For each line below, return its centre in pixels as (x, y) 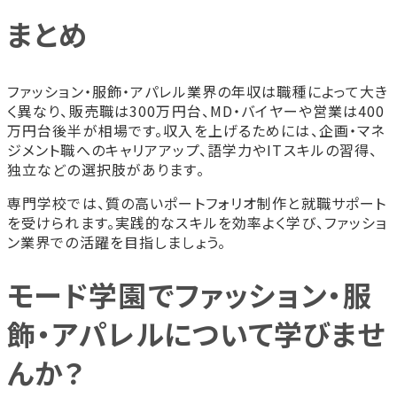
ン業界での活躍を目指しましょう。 (117, 241)
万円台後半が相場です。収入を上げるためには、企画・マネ (196, 130)
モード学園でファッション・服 (190, 295)
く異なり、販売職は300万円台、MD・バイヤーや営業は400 (196, 110)
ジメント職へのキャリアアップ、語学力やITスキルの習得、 (193, 149)
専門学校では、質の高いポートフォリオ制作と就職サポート (197, 202)
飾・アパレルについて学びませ (196, 334)
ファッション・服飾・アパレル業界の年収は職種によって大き (198, 91)
